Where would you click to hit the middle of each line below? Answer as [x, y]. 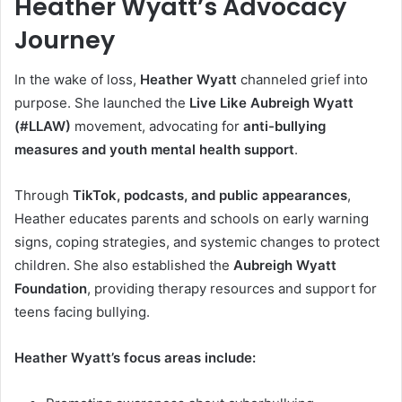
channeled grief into [302, 80]
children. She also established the [124, 266]
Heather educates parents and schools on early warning [192, 219]
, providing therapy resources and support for [232, 289]
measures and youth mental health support [154, 150]
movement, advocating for [157, 127]
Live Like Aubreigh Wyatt [271, 103]
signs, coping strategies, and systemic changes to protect [197, 242]
